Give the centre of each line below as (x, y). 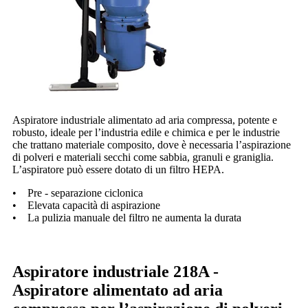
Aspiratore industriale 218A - (115, 272)
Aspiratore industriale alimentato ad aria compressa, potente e (145, 120)
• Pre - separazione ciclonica (78, 193)
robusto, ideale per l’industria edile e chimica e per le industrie (146, 133)
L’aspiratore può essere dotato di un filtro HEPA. (118, 170)
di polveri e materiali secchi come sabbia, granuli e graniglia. (143, 157)
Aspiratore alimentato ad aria (118, 290)
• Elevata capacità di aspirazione (86, 206)
